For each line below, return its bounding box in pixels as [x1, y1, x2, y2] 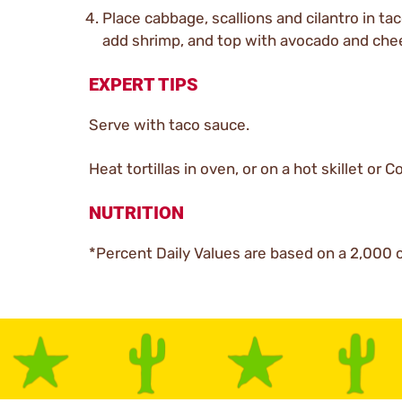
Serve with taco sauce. [89, 115, 249, 134]
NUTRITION [89, 201, 184, 223]
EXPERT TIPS [89, 73, 198, 95]
